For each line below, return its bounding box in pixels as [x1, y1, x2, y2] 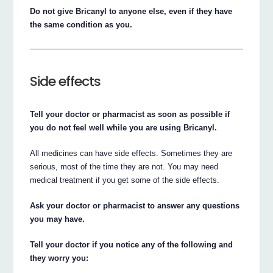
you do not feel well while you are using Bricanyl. [30, 122, 218, 132]
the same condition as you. [30, 19, 133, 29]
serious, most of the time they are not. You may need [30, 161, 219, 171]
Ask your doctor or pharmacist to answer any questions [30, 200, 240, 210]
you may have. [30, 214, 85, 224]
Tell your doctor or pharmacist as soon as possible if [30, 109, 230, 119]
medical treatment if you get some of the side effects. [30, 175, 220, 185]
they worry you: [30, 253, 89, 263]
